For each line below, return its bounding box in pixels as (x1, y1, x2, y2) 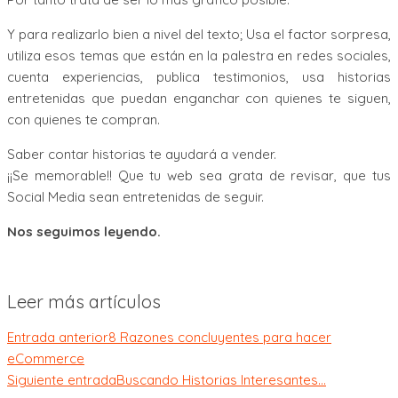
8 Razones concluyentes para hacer (108, 328, 331, 346)
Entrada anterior (7, 328, 108, 346)
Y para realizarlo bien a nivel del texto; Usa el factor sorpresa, (7, 26, 391, 44)
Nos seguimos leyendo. (7, 223, 161, 241)
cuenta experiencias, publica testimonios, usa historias (7, 68, 391, 86)
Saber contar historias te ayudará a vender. (7, 146, 276, 163)
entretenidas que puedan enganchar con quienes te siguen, (7, 90, 391, 107)
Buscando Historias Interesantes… (116, 370, 326, 388)
